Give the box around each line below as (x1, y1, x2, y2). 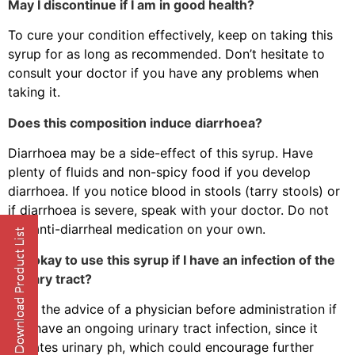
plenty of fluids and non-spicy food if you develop (8, 164, 311, 181)
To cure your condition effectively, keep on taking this (8, 27, 333, 44)
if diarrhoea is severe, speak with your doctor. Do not (8, 202, 329, 219)
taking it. (8, 84, 60, 101)
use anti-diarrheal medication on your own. (8, 221, 265, 238)
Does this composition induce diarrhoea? (8, 114, 262, 131)
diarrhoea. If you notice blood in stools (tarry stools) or (8, 183, 340, 200)
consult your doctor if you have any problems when (8, 65, 319, 82)
